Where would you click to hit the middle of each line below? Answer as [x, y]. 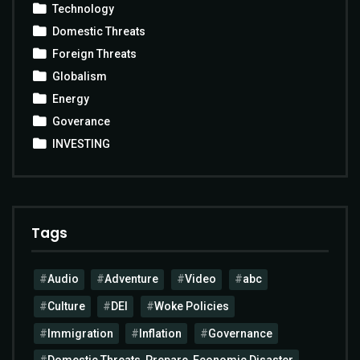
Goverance [81, 122]
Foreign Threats [94, 54]
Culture [66, 306]
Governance [240, 333]
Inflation [161, 333]
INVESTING [81, 144]
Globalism [80, 77]
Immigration [80, 333]
